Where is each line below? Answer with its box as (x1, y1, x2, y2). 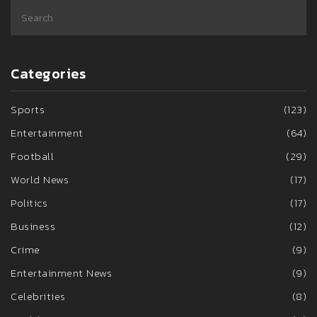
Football (11, 148, 54, 165)
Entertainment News (11, 265, 112, 282)
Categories (11, 63, 86, 85)
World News (11, 171, 69, 188)
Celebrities (11, 288, 66, 305)
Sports (11, 101, 45, 118)
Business (11, 218, 55, 235)
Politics (11, 195, 47, 212)
